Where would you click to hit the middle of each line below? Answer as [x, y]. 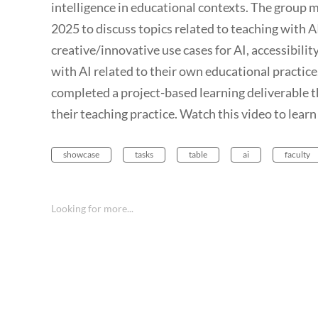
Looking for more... [92, 209]
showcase [81, 155]
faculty [297, 155]
